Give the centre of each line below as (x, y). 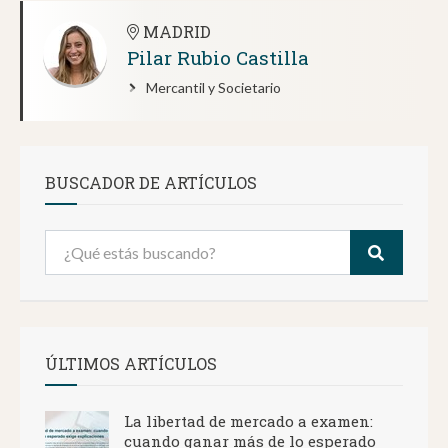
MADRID (175, 32)
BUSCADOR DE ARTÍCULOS (151, 183)
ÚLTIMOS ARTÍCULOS (131, 364)
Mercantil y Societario (213, 88)
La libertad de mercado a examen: (248, 421)
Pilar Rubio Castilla (218, 58)
